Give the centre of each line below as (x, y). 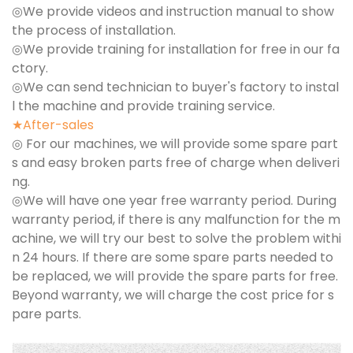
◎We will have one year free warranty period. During (174, 200)
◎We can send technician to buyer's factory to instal (175, 87)
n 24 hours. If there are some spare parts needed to (173, 257)
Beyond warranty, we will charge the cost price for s (173, 295)
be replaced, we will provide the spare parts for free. (175, 276)
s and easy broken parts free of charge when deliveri (176, 162)
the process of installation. (94, 30)
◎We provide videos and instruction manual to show (173, 11)
